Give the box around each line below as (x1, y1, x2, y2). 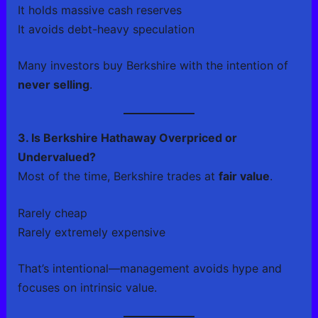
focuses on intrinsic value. (17, 280, 157, 295)
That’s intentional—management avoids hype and (17, 261, 282, 276)
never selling (17, 77, 89, 92)
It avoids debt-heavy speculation (17, 22, 194, 37)
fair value (218, 168, 270, 183)
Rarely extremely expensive (17, 225, 165, 240)
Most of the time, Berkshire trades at (17, 168, 219, 183)
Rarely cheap (17, 206, 87, 221)
